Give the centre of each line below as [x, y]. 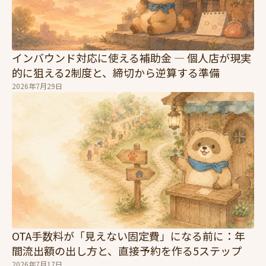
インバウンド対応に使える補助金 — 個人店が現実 [132, 58]
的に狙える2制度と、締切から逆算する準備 [116, 73]
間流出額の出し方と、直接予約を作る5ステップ [127, 250]
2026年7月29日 [37, 86]
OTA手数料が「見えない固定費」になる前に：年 [129, 235]
